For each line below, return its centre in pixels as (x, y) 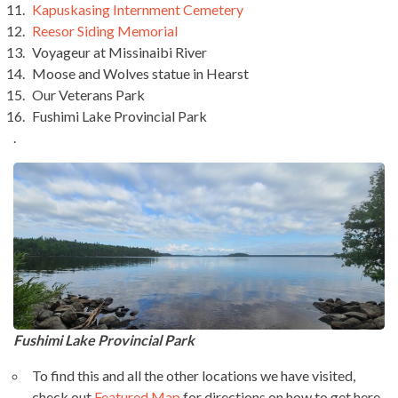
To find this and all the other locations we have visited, (194, 375)
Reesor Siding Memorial (105, 30)
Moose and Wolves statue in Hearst (140, 73)
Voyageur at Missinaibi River (119, 52)
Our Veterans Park (88, 94)
